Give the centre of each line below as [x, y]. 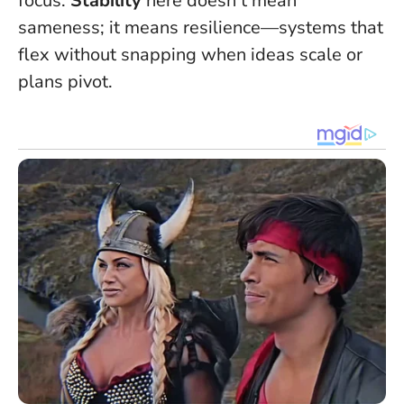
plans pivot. [65, 81]
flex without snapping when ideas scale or [190, 54]
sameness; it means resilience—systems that [201, 27]
